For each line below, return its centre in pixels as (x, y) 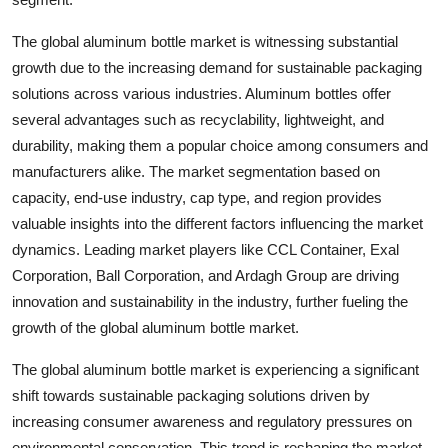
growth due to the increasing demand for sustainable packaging (217, 67)
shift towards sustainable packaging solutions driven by (191, 395)
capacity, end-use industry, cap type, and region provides (197, 197)
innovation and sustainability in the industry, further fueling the (210, 301)
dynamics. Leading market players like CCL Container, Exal (205, 249)
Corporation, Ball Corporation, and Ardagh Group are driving (205, 275)
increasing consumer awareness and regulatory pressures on (212, 421)
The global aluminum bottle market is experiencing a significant (215, 369)
